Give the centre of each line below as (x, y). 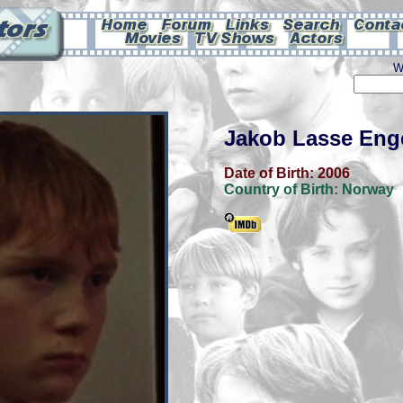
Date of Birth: (271, 173)
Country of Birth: (283, 189)
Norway (368, 189)
